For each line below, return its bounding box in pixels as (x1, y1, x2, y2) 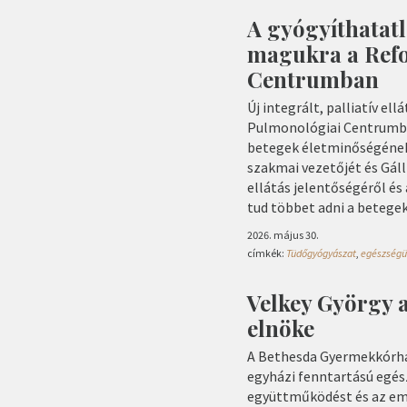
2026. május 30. (247, 227, 319, 242)
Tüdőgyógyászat (286, 246, 356, 261)
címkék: (247, 246, 286, 261)
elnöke (247, 313, 314, 343)
